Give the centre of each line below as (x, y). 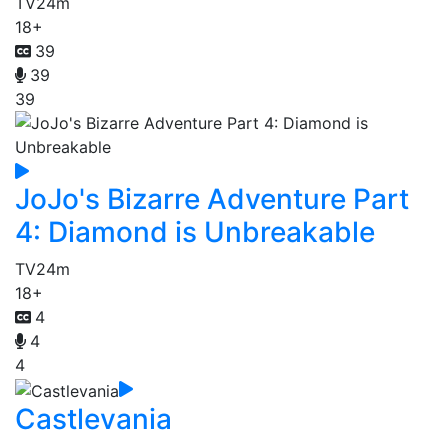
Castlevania (93, 418)
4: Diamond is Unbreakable (195, 231)
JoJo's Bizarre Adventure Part (212, 198)
